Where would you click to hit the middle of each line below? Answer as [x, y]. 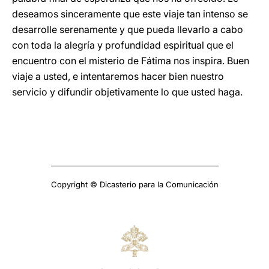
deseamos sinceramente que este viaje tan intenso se [130, 14]
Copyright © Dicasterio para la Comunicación [134, 184]
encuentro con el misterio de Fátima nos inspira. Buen [131, 61]
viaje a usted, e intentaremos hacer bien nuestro [118, 76]
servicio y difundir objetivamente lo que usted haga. [127, 92]
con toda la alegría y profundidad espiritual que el [123, 45]
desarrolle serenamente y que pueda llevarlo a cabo [128, 29]
